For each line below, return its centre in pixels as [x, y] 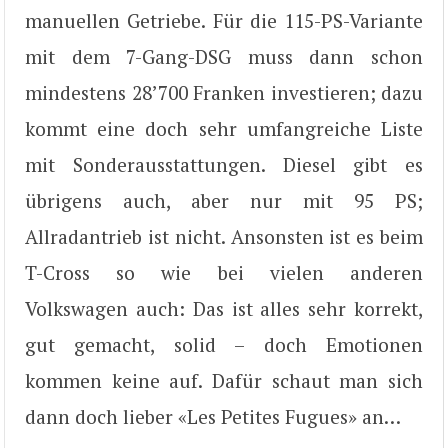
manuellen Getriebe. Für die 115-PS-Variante [224, 21]
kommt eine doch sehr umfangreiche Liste [224, 129]
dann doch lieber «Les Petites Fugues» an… [213, 417]
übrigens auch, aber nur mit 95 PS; [224, 201]
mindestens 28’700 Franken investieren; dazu [224, 93]
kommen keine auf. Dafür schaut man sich [224, 381]
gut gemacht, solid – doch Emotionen [224, 345]
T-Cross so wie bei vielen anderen [224, 273]
